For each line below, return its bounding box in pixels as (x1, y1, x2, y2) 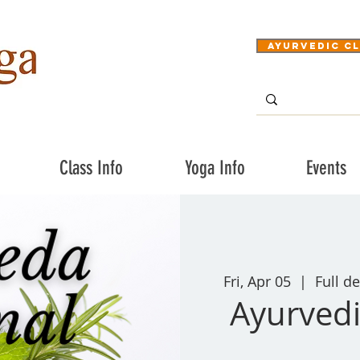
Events (305, 156, 346, 179)
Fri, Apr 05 (223, 272, 292, 292)
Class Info (59, 156, 123, 179)
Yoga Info (184, 156, 245, 179)
